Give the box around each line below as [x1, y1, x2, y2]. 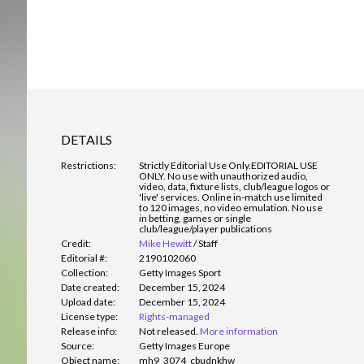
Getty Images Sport [139, 266, 221, 279]
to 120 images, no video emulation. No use [139, 201, 323, 214]
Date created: [61, 281, 119, 294]
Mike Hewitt [139, 237, 192, 250]
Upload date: [61, 296, 115, 309]
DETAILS [61, 132, 112, 148]
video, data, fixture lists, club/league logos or [139, 180, 330, 193]
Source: [61, 340, 94, 353]
